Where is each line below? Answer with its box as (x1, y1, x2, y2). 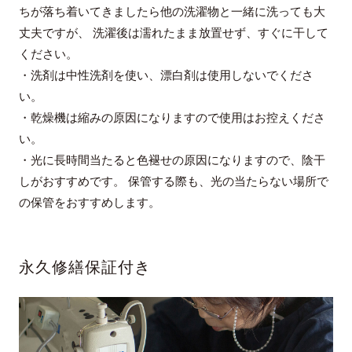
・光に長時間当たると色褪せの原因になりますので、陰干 (18, 154, 325, 167)
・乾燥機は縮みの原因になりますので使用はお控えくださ (18, 112, 325, 125)
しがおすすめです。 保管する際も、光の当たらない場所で (18, 175, 328, 189)
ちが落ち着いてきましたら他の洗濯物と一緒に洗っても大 (18, 5, 325, 19)
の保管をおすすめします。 (18, 196, 160, 210)
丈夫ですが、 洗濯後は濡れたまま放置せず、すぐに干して (18, 27, 328, 40)
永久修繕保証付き (18, 258, 151, 277)
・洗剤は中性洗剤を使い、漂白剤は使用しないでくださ (18, 69, 313, 82)
